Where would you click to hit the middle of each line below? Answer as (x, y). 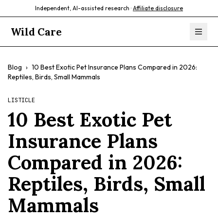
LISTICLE (21, 100)
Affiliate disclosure (158, 8)
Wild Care (36, 32)
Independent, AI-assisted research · (83, 8)
